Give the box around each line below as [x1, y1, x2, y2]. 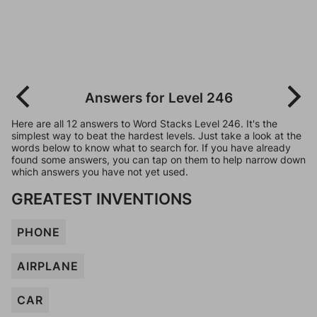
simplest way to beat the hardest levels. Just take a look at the [11, 129, 301, 142]
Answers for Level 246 [84, 89, 233, 106]
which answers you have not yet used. [11, 166, 188, 178]
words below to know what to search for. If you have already [11, 142, 291, 154]
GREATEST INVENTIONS [11, 189, 192, 208]
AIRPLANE [17, 259, 79, 273]
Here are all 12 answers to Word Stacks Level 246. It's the [11, 117, 277, 129]
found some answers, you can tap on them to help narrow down [11, 154, 306, 166]
